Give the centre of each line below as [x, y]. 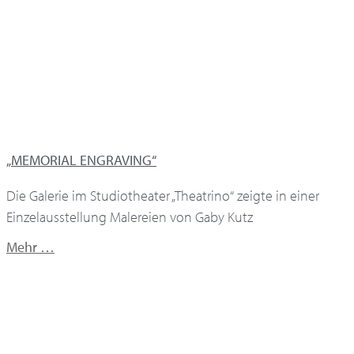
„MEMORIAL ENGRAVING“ [81, 160]
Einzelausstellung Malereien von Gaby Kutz [130, 217]
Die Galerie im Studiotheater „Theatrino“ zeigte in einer [163, 196]
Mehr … [30, 247]
